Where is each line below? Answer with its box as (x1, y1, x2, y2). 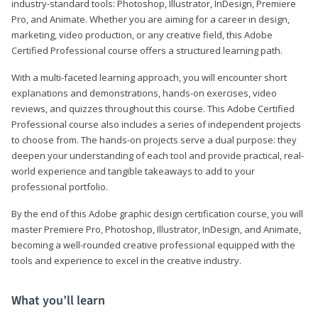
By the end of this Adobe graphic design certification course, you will (11, 207, 303, 220)
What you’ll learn (11, 291, 105, 309)
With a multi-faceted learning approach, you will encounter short (11, 70, 287, 84)
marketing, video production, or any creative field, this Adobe (11, 28, 273, 41)
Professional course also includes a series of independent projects (11, 117, 301, 131)
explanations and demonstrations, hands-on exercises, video (11, 86, 277, 99)
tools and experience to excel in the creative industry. (11, 253, 241, 267)
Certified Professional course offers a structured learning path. (11, 43, 283, 57)
